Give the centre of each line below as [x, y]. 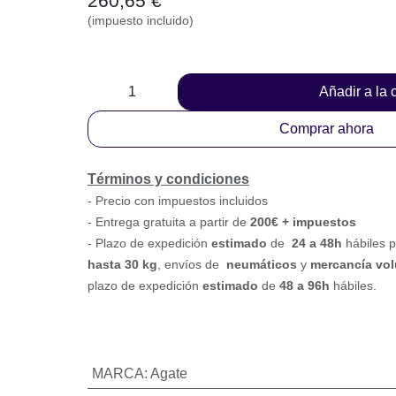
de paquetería [132, 302]
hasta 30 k [211, 302]
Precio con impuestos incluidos [191, 238]
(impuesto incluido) [146, 58]
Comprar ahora [327, 166]
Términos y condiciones [179, 217]
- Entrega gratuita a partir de [175, 259]
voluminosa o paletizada [169, 323]
